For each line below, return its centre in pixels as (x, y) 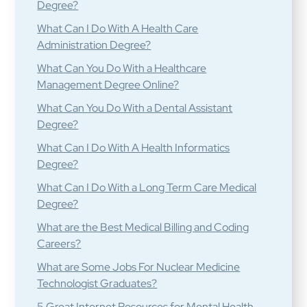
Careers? (59, 244)
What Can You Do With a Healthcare (122, 68)
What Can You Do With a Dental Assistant (135, 108)
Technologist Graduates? (97, 283)
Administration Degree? (94, 45)
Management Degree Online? (108, 85)
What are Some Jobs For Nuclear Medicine (139, 267)
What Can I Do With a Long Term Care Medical (147, 187)
